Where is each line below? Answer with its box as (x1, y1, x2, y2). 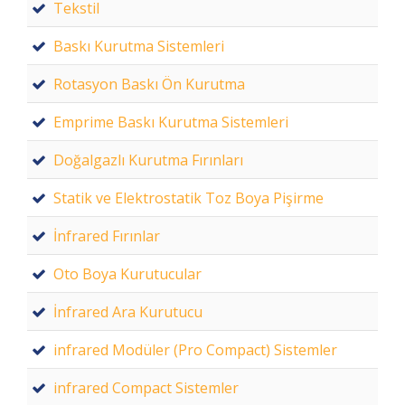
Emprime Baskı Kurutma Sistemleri (53, 112, 288, 132)
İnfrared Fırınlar (53, 226, 160, 246)
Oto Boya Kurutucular (53, 264, 202, 284)
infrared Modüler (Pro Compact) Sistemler (53, 340, 337, 360)
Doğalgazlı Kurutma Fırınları (53, 150, 243, 170)
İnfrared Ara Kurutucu (53, 302, 202, 322)
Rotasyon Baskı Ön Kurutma (53, 74, 245, 94)
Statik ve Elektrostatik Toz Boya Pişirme (53, 188, 324, 208)
